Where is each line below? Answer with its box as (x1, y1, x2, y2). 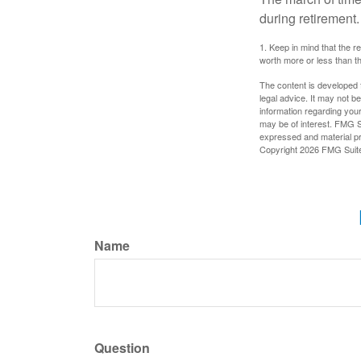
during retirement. (259, 8, 359, 27)
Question (94, 338, 150, 357)
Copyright (259, 142, 300, 156)
